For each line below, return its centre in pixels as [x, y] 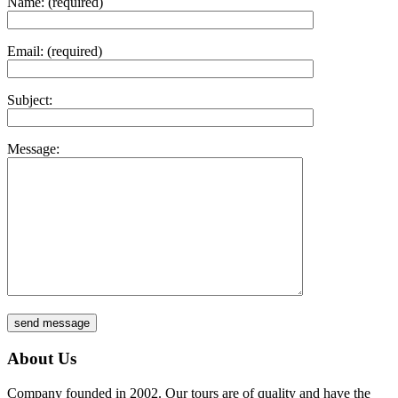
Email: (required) [55, 52]
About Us [42, 359]
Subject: [30, 100]
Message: [33, 149]
